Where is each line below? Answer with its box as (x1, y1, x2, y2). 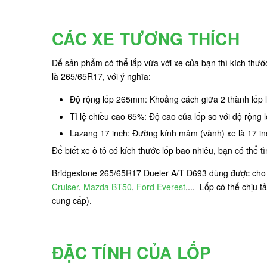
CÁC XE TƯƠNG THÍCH (52, 26, 240, 51)
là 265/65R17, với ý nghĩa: (52, 70, 151, 82)
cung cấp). (52, 194, 92, 206)
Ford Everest (136, 180, 185, 193)
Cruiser (52, 180, 79, 193)
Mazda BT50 (83, 180, 132, 193)
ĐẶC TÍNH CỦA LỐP (52, 240, 212, 265)
